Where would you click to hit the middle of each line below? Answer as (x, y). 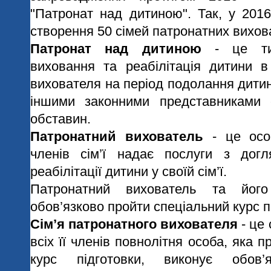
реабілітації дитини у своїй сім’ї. (129, 171)
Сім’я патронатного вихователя (134, 224)
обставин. (60, 119)
